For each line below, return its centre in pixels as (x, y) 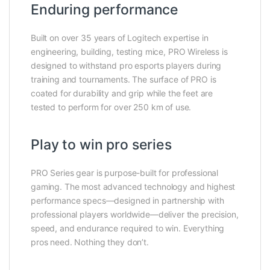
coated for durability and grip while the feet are (122, 93)
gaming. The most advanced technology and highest (133, 186)
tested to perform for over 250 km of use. (111, 107)
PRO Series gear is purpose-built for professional (125, 172)
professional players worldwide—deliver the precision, (135, 214)
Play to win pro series (101, 144)
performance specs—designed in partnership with (127, 200)
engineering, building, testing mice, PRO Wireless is (129, 52)
